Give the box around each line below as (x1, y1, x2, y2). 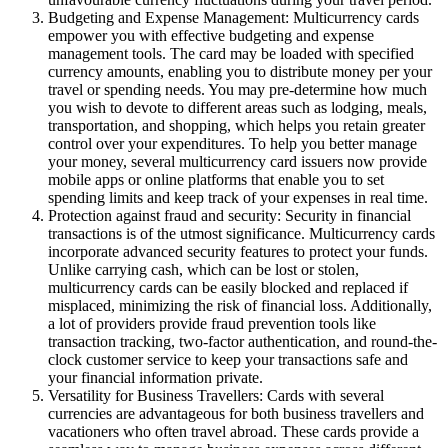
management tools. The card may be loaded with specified (48, 44, 414, 62)
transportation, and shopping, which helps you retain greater (48, 116, 425, 134)
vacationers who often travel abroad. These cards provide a (48, 422, 419, 440)
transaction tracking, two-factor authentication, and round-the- (48, 332, 437, 350)
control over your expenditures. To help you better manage (48, 134, 417, 152)
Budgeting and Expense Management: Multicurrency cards (48, 8, 419, 26)
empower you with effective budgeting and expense (48, 26, 374, 44)
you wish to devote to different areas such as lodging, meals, (48, 98, 427, 116)
